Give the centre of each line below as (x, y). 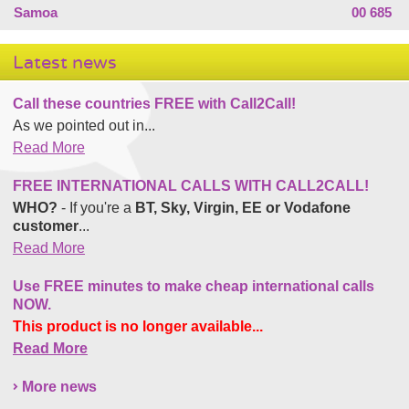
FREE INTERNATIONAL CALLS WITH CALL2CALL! (191, 185)
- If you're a (96, 207)
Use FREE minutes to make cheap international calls (194, 286)
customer (46, 225)
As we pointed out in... (84, 125)
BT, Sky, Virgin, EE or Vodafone (243, 207)
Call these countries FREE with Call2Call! (154, 103)
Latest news (65, 62)
